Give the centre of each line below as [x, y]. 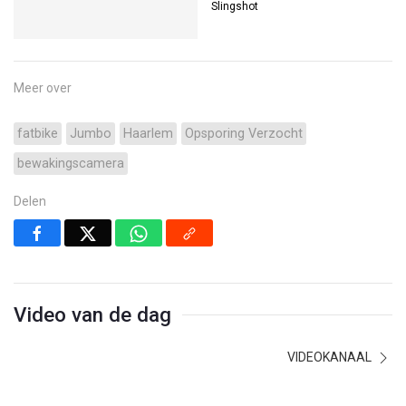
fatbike [38, 134]
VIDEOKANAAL [331, 358]
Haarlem [148, 134]
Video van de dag [92, 315]
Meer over [43, 88]
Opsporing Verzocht [244, 134]
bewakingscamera [71, 164]
